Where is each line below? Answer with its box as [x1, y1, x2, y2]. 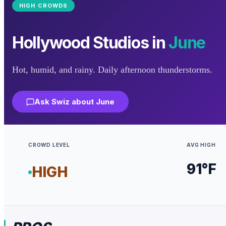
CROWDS [35, 2, 68, 10]
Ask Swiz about [34, 97, 96, 106]
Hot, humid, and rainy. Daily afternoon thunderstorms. [12, 65, 212, 75]
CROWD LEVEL [28, 142, 70, 148]
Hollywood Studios [12, 32, 149, 52]
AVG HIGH [187, 142, 216, 148]
